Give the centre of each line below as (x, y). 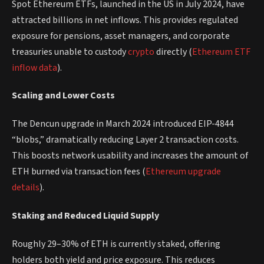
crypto (141, 52)
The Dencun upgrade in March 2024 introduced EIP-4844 (123, 124)
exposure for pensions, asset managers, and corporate (121, 36)
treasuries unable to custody (70, 52)
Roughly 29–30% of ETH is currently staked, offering (116, 244)
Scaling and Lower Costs (63, 96)
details (26, 188)
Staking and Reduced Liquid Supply (85, 215)
